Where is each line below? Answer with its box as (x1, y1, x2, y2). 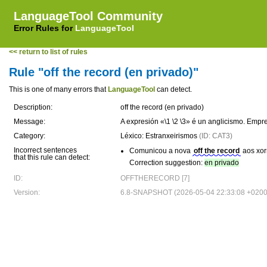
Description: (14, 103, 52, 111)
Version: (14, 188, 40, 197)
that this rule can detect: (14, 153, 90, 162)
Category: (14, 132, 45, 140)
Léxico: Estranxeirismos (120, 132, 199, 140)
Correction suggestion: (129, 159, 204, 167)
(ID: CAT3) (199, 132, 232, 140)
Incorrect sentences (14, 146, 77, 154)
